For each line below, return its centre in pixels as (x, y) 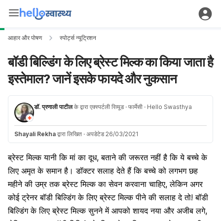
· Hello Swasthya (167, 107)
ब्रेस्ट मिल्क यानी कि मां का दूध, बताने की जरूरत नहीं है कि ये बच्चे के (108, 157)
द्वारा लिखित (69, 134)
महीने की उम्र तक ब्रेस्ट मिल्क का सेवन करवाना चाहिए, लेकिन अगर (105, 184)
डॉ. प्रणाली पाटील (53, 107)
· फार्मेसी (134, 107)
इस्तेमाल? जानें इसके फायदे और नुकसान (92, 79)
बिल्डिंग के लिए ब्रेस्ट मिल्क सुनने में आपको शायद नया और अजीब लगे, (108, 211)
